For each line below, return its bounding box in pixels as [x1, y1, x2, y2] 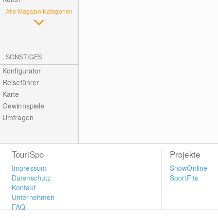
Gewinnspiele [2, 101, 45, 110]
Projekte [169, 148, 200, 160]
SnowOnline [169, 163, 208, 173]
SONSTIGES [6, 53, 42, 61]
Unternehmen [11, 192, 55, 202]
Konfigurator [2, 66, 41, 75]
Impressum [11, 163, 47, 173]
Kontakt [11, 182, 36, 192]
